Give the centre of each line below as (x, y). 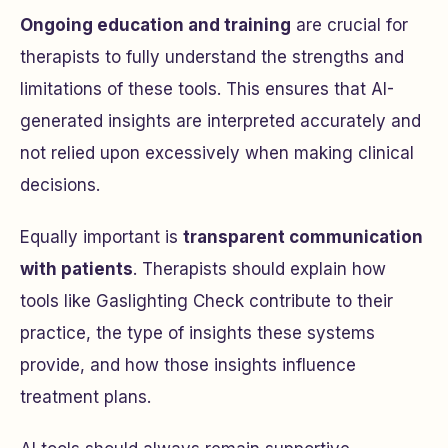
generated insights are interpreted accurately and (220, 121)
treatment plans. (85, 397)
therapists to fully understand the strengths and (212, 57)
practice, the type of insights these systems (197, 333)
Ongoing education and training (155, 25)
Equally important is (101, 237)
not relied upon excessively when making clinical (217, 153)
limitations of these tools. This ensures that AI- (207, 89)
